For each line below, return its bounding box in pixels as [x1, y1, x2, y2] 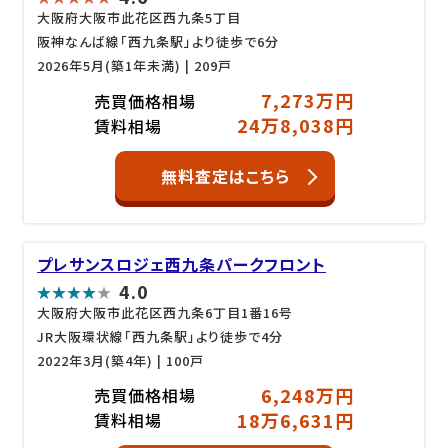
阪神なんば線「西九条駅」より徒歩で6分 [37, 32, 280, 51]
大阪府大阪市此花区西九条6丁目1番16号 [37, 302, 294, 322]
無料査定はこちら [160, 163, 290, 188]
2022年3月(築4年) [37, 350, 154, 370]
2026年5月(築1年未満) [37, 56, 182, 75]
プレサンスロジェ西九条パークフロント [37, 251, 327, 276]
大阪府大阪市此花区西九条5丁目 [37, 8, 242, 27]
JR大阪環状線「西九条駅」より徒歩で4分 [37, 326, 284, 346]
